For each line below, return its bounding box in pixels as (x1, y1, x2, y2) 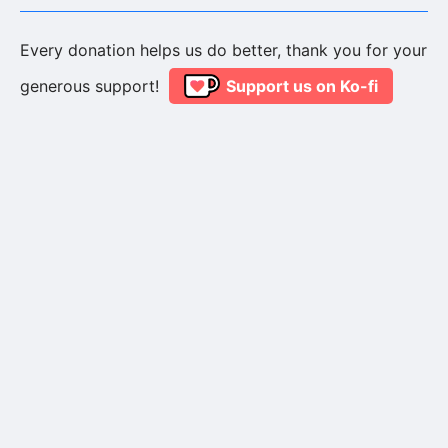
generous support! (20, 75, 159, 96)
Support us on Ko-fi (226, 75, 379, 96)
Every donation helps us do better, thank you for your (20, 39, 427, 60)
